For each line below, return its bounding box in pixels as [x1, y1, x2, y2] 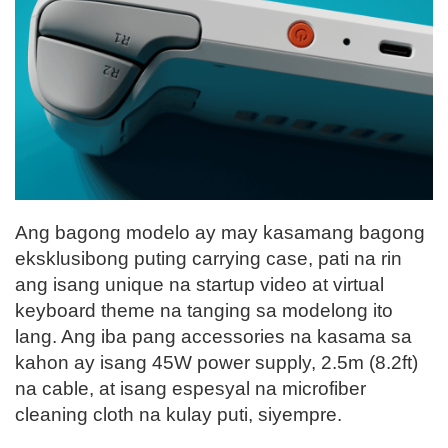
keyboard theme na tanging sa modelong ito [15, 299, 393, 321]
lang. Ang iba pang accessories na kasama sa [15, 325, 412, 347]
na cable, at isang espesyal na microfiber [15, 377, 366, 399]
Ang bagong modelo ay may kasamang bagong [15, 221, 425, 243]
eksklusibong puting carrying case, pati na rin [15, 247, 402, 269]
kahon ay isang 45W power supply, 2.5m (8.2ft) [15, 351, 418, 373]
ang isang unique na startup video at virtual [15, 273, 384, 295]
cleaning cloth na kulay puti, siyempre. [15, 403, 342, 425]
